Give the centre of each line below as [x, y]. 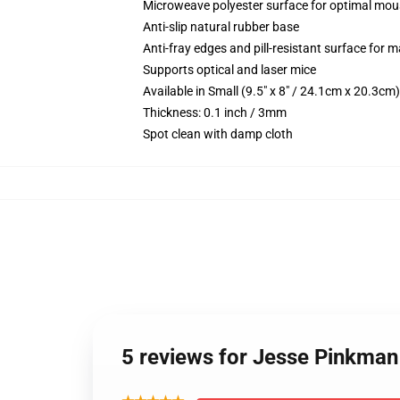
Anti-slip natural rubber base [221, 27]
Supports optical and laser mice [229, 70]
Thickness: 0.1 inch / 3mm [215, 112]
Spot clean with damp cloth [218, 134]
